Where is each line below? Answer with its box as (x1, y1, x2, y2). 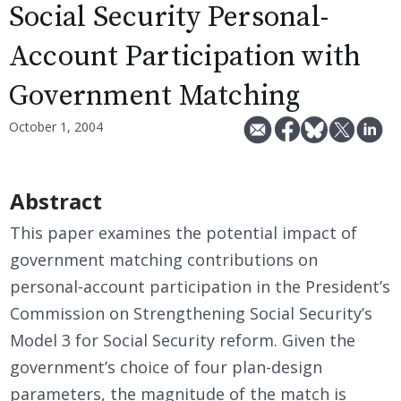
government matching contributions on (10, 249, 318, 270)
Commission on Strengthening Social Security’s (10, 303, 372, 324)
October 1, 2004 (9, 118, 103, 135)
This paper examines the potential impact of (10, 222, 357, 243)
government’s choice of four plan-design (10, 356, 322, 378)
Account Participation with (9, 39, 362, 75)
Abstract (10, 186, 102, 216)
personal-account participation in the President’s (10, 276, 390, 297)
